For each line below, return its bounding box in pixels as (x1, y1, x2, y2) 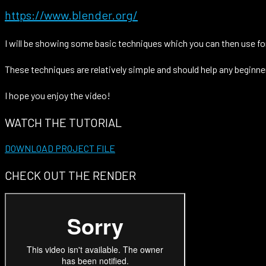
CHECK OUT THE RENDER (5, 167, 136, 182)
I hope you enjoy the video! (5, 90, 110, 102)
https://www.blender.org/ (5, 8, 138, 23)
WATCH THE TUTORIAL (5, 115, 122, 129)
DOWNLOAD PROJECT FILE (5, 142, 115, 154)
